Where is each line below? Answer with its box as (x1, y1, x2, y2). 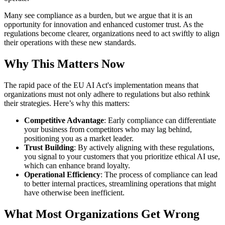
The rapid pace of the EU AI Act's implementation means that (4, 80, 198, 89)
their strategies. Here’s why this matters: (4, 98, 130, 107)
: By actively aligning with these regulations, (74, 143, 214, 152)
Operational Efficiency (24, 170, 100, 179)
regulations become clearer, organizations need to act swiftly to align (4, 29, 219, 38)
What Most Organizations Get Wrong (4, 207, 199, 220)
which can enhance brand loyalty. (24, 161, 130, 170)
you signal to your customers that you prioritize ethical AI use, (24, 152, 220, 161)
